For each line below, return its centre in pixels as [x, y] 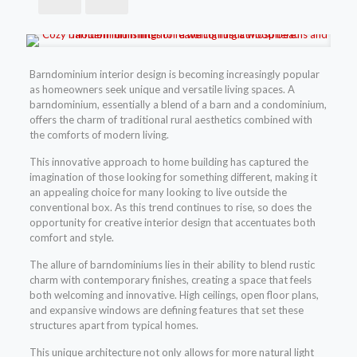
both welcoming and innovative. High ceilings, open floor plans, [174, 295]
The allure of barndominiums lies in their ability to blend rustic [172, 265]
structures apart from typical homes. [114, 326]
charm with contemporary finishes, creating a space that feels [170, 280]
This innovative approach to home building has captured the [169, 162]
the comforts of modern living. [99, 135]
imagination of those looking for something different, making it [173, 177]
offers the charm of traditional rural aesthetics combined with [171, 120]
